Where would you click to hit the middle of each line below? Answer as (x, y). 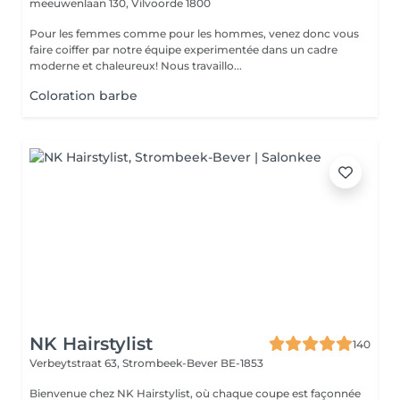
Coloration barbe (83, 96)
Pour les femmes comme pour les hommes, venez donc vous (194, 33)
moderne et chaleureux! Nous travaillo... (136, 66)
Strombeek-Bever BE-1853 (193, 363)
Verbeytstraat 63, (76, 363)
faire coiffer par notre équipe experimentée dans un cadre (183, 50)
